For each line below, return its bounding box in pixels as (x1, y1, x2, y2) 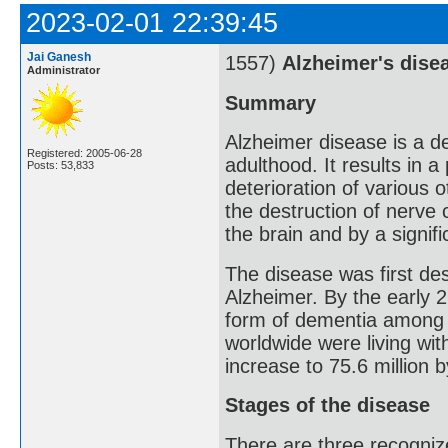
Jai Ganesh (27, 50, 91, 64)
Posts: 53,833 (27, 159, 94, 171)
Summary (225, 91, 316, 114)
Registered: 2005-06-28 (27, 147, 142, 159)
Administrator (27, 64, 100, 76)
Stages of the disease (225, 394, 430, 417)
